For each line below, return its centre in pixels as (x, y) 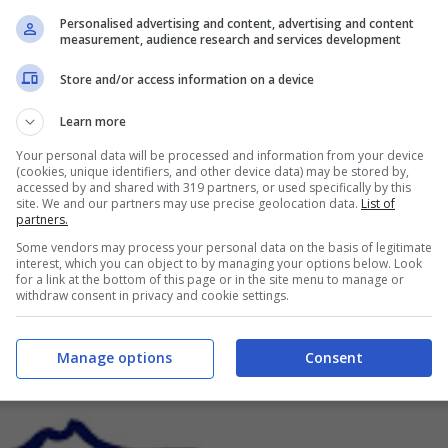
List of (378, 203)
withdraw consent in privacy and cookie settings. (152, 295)
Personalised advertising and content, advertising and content (237, 23)
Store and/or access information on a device (187, 79)
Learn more (93, 121)
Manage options (114, 357)
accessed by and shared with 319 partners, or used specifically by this (213, 187)
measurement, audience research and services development (230, 39)
